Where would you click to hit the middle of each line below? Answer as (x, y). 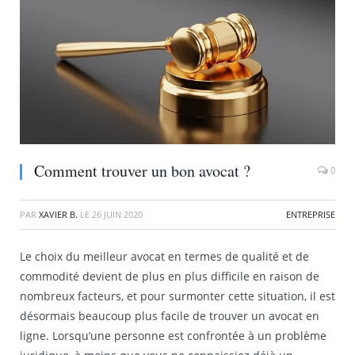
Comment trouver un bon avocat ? (142, 170)
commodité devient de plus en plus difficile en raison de (170, 276)
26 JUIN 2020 (117, 214)
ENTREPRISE (311, 214)
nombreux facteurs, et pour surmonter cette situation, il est (177, 296)
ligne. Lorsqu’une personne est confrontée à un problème (173, 335)
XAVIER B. (58, 214)
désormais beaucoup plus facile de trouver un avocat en (170, 315)
